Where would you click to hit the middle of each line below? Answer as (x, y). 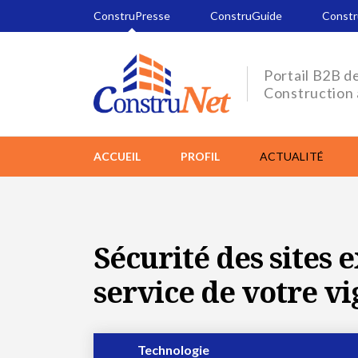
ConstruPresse (132, 16)
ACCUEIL (117, 157)
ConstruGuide (246, 16)
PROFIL (200, 157)
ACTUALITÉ (292, 157)
